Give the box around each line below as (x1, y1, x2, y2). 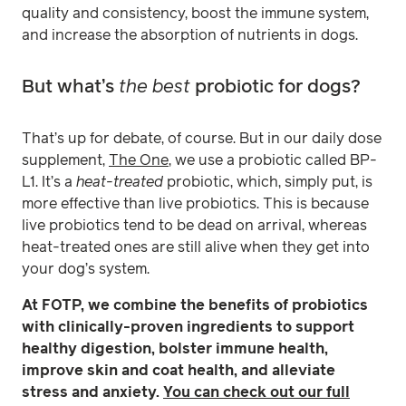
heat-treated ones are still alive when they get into (22, 239, 370, 255)
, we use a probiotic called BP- (169, 152, 377, 168)
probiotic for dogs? (190, 77, 365, 96)
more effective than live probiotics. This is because (22, 196, 369, 211)
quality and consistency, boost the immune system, (22, 5, 369, 21)
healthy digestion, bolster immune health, (22, 341, 328, 356)
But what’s (22, 77, 119, 96)
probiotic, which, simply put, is (163, 174, 372, 189)
